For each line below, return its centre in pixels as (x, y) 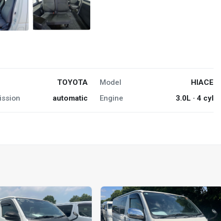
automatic (70, 98)
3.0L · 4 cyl (194, 98)
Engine (111, 98)
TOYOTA (72, 82)
